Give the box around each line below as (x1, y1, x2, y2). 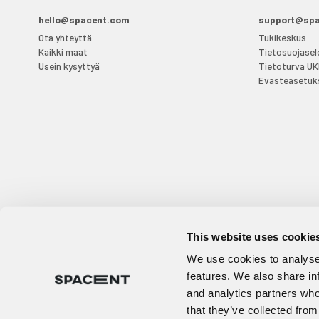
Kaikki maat (38, 45, 88, 58)
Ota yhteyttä (38, 31, 92, 43)
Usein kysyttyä (38, 59, 100, 72)
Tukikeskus (258, 31, 306, 43)
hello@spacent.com (38, 14, 130, 26)
